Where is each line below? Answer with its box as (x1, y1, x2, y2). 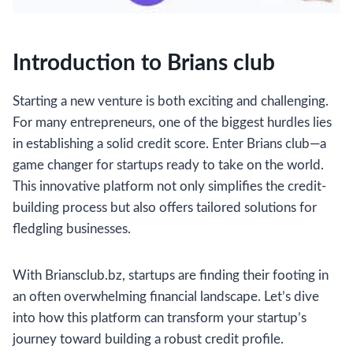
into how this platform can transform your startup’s (13, 310, 307, 325)
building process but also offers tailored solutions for (13, 200, 317, 214)
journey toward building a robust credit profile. (13, 332, 284, 346)
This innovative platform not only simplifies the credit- (13, 179, 326, 193)
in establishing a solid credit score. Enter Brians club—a (13, 136, 326, 150)
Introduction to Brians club (13, 51, 275, 74)
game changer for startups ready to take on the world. (13, 158, 324, 172)
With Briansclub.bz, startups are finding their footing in (13, 268, 329, 282)
